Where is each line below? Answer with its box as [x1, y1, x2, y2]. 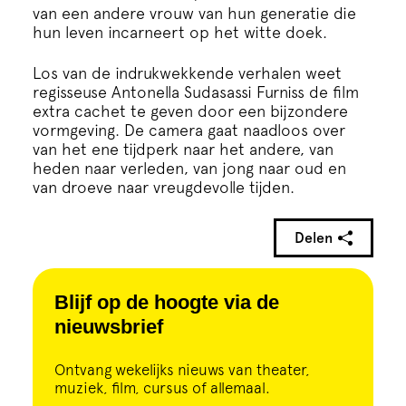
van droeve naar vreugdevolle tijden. [33, 178, 295, 198]
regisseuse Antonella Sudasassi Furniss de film [33, 82, 359, 102]
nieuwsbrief [54, 315, 163, 339]
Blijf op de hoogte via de [54, 291, 279, 314]
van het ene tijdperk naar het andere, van [33, 140, 333, 159]
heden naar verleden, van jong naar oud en [33, 159, 346, 179]
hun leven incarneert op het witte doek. [33, 23, 327, 43]
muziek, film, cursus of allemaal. [54, 379, 270, 398]
